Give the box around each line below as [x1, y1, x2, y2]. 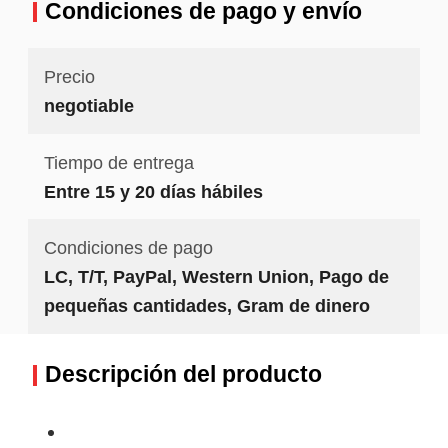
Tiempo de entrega [43, 151, 194, 173]
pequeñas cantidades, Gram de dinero [43, 295, 370, 317]
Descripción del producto [44, 361, 322, 388]
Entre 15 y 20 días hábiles [43, 180, 263, 202]
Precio [43, 66, 95, 87]
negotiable [43, 95, 134, 116]
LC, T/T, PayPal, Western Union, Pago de [43, 266, 389, 288]
